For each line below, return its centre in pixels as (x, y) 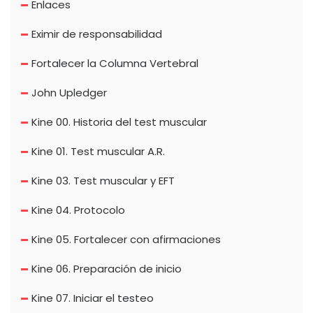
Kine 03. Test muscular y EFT (103, 180)
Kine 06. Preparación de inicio (107, 268)
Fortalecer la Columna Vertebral (115, 63)
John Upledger (69, 92)
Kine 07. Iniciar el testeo (93, 298)
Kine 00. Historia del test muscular (119, 122)
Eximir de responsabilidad (97, 34)
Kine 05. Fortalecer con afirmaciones (126, 239)
